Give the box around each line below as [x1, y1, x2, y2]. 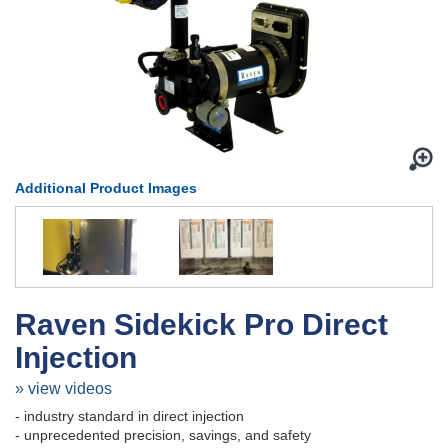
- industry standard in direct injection [15, 408, 244, 425]
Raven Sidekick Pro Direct [15, 308, 388, 342]
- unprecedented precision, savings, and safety [15, 427, 311, 444]
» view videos [15, 380, 112, 398]
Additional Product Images [15, 179, 197, 196]
